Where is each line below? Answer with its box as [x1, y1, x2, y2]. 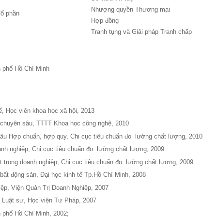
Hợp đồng [91, 17, 119, 24]
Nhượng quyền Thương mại [91, 6, 170, 13]
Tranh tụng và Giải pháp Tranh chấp [91, 28, 192, 35]
